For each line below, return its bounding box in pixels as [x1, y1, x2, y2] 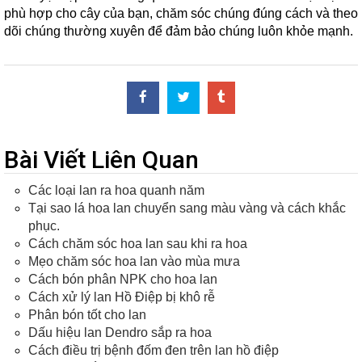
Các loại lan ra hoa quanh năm [28, 183, 204, 197]
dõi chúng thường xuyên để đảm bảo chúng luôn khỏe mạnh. [4, 23, 353, 38]
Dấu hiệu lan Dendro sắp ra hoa [28, 325, 212, 339]
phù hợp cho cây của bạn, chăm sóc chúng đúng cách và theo [4, 6, 358, 20]
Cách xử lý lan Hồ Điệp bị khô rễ [28, 289, 215, 304]
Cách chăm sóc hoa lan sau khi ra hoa [28, 236, 247, 250]
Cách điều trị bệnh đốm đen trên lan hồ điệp [28, 343, 279, 357]
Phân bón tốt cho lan [28, 307, 146, 322]
